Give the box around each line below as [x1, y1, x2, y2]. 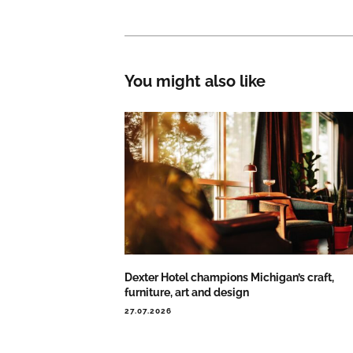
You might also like [124, 71, 266, 91]
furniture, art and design [124, 286, 250, 299]
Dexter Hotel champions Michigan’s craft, [124, 271, 335, 284]
